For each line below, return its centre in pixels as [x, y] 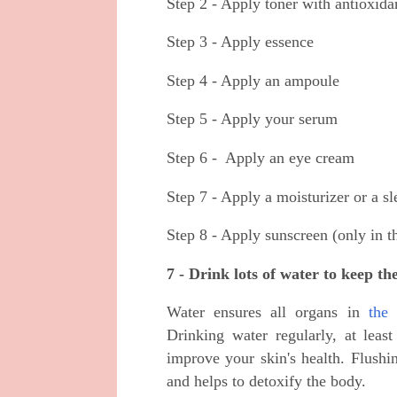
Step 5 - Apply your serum [252, 119]
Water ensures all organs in [268, 312]
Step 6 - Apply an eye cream [261, 158]
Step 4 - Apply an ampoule [253, 80]
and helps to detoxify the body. [266, 381]
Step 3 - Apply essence [240, 42]
